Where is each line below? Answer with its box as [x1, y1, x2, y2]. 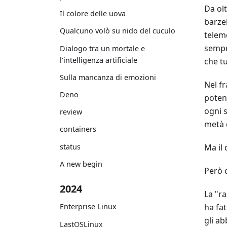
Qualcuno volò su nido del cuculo [60, 26, 175, 36]
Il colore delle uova [60, 9, 126, 19]
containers [60, 124, 96, 134]
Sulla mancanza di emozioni [60, 72, 156, 82]
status [60, 141, 81, 152]
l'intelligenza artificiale [60, 55, 137, 65]
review [60, 107, 82, 117]
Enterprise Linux [60, 202, 117, 212]
